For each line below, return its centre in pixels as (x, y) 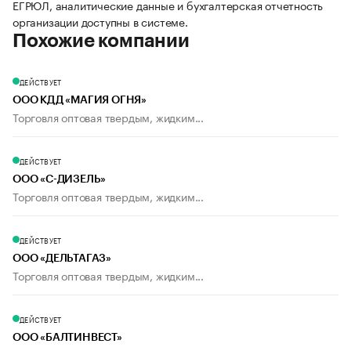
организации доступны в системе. (100, 22)
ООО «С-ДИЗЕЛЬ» (60, 180)
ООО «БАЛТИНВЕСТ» (67, 338)
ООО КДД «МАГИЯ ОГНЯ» (80, 101)
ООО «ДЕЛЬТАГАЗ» (62, 259)
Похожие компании (101, 41)
